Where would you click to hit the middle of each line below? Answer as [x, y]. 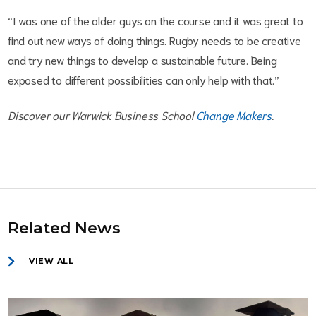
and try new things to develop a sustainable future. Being [142, 60]
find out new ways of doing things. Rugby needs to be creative [154, 40]
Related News [64, 228]
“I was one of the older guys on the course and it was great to [156, 20]
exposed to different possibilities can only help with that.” [145, 80]
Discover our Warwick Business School [102, 115]
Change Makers [234, 115]
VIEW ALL [51, 261]
